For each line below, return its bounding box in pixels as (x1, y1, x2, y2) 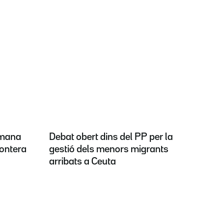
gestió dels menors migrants (49, 145, 168, 154)
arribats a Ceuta (49, 157, 116, 166)
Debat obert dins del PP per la (49, 133, 173, 141)
